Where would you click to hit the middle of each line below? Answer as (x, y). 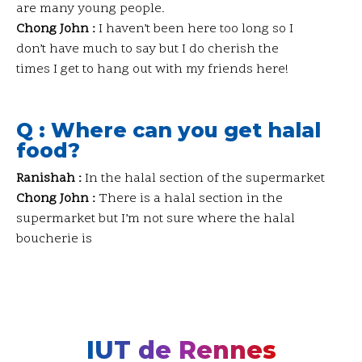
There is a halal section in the (189, 198)
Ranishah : (49, 178)
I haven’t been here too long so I (194, 29)
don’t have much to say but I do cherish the (147, 49)
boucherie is (54, 239)
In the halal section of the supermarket (203, 178)
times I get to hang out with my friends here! (152, 69)
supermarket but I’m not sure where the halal (156, 219)
